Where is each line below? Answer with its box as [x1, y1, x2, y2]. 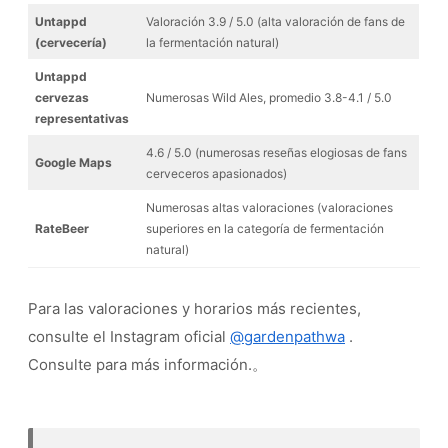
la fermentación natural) [146, 35, 279, 51]
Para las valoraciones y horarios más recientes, [28, 299, 361, 319]
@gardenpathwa [230, 327, 345, 347]
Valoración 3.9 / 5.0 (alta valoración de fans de [146, 14, 405, 30]
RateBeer [35, 221, 89, 237]
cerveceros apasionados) [146, 166, 287, 182]
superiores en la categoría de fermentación [146, 221, 384, 237]
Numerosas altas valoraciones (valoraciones [146, 200, 393, 216]
